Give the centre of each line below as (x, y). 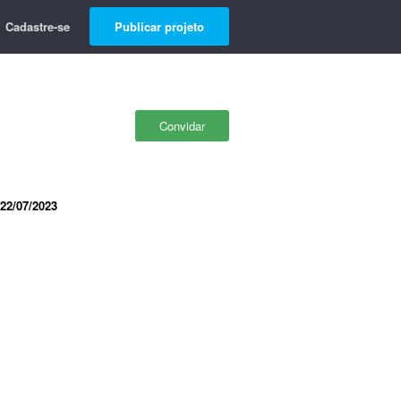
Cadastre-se (38, 26)
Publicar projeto (159, 26)
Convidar (182, 126)
